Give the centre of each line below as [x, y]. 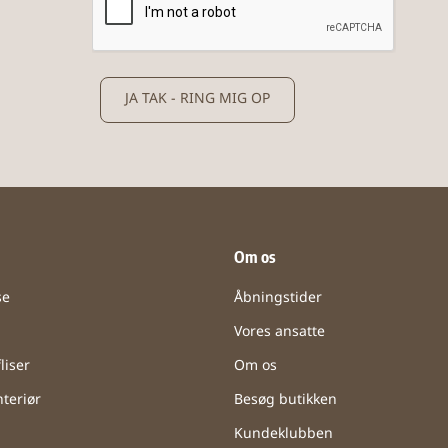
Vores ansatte [279, 333]
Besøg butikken [285, 401]
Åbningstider [278, 299]
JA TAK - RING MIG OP [197, 100]
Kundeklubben [283, 435]
